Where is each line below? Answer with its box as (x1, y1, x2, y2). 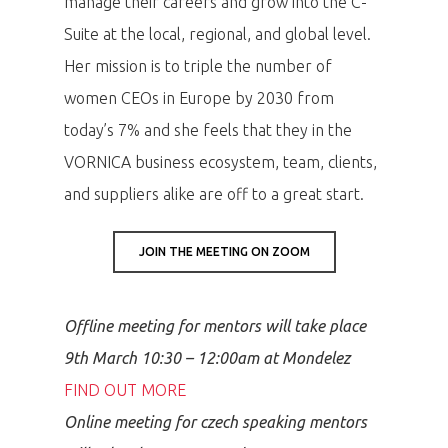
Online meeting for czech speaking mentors (64, 413, 367, 432)
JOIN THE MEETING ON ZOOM (138, 245, 310, 259)
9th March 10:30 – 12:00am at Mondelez (64, 349, 354, 368)
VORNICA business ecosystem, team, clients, (64, 153, 377, 172)
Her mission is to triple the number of (64, 57, 332, 76)
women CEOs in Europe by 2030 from (64, 89, 334, 108)
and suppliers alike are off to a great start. (64, 185, 364, 204)
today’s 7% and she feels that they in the (64, 121, 352, 140)
